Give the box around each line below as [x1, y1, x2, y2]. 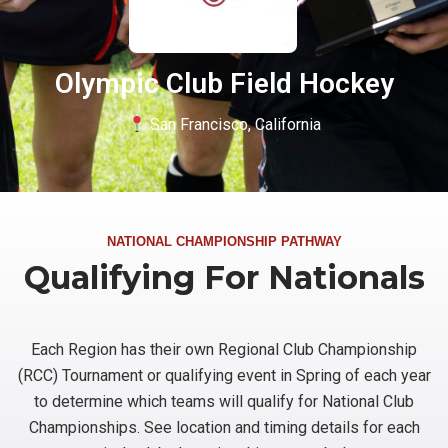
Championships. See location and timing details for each [28, 418, 420, 438]
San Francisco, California [145, 115, 321, 135]
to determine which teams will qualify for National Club [34, 392, 414, 412]
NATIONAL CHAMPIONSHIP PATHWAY [106, 234, 342, 250]
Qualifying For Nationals [23, 258, 425, 298]
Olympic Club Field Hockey [54, 67, 394, 101]
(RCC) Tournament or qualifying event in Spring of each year [17, 366, 431, 386]
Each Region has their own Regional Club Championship [31, 340, 417, 360]
